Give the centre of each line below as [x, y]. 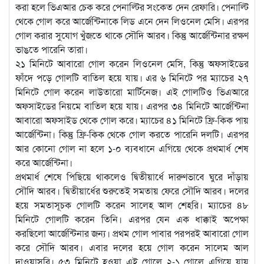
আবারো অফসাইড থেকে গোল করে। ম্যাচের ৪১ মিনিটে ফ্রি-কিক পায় [132, 120]
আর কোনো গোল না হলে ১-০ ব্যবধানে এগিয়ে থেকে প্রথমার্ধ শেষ [132, 148]
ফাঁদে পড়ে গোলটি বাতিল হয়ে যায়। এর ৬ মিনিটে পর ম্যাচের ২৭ [132, 77]
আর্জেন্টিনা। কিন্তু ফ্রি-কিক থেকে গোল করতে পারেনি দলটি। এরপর [132, 134]
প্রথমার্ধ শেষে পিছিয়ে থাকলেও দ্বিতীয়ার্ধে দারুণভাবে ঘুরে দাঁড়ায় [132, 176]
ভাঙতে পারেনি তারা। [52, 49]
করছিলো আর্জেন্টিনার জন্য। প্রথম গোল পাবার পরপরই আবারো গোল [132, 233]
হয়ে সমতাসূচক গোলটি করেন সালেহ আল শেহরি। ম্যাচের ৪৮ [132, 204]
